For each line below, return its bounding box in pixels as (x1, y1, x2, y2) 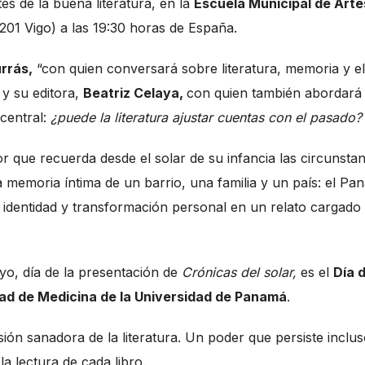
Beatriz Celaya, (83, 85, 187, 102)
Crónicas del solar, (182, 264, 297, 281)
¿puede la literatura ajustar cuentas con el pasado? (51, 109, 362, 126)
